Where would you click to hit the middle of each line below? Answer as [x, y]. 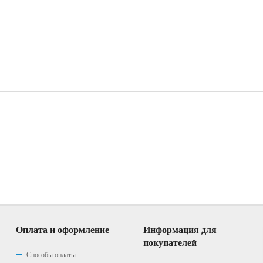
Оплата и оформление [62, 230]
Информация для [180, 230]
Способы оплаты [51, 255]
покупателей [170, 243]
